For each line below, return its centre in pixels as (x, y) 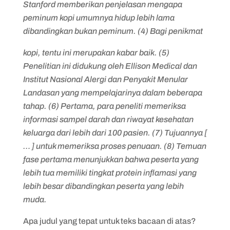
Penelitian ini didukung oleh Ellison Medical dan (110, 66)
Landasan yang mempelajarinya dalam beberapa (112, 93)
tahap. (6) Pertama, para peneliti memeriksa (104, 106)
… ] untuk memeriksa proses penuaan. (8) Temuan (114, 146)
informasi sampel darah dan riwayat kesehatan (108, 119)
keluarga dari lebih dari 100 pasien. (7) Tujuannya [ (115, 133)
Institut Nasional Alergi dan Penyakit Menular (105, 79)
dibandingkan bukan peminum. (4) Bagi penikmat (113, 31)
